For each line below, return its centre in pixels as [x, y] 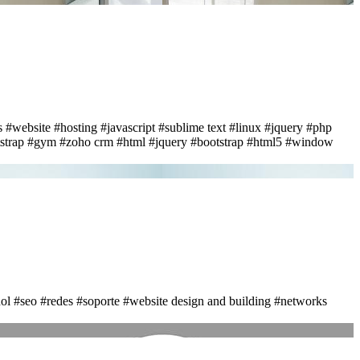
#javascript [128, 127]
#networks [301, 301]
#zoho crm [86, 141]
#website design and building [197, 301]
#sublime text [192, 127]
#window [309, 141]
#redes [57, 301]
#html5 [264, 141]
